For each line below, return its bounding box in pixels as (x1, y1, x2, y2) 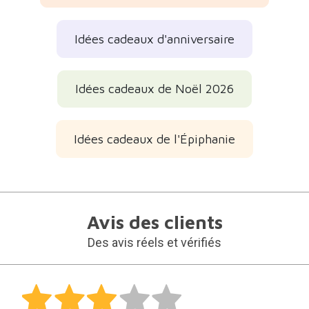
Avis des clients (86, 210, 223, 233)
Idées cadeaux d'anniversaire (74, 31, 235, 46)
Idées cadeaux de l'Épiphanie (74, 131, 235, 146)
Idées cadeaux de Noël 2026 (75, 81, 234, 97)
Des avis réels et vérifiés (88, 235, 221, 250)
